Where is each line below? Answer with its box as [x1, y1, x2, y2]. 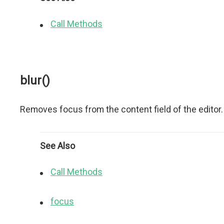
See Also [40, 140, 75, 151]
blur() [20, 73, 50, 87]
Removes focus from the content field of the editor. [20, 104, 223, 114]
